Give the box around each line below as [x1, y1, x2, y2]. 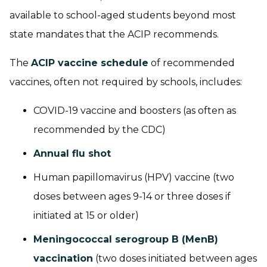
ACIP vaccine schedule [31, 57, 148, 69]
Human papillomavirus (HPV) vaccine [33, 172, 210, 184]
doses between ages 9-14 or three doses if [33, 191, 231, 203]
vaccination [33, 253, 93, 265]
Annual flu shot [33, 148, 111, 160]
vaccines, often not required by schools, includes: [10, 76, 242, 88]
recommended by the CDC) [33, 124, 166, 136]
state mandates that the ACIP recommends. [10, 29, 219, 41]
